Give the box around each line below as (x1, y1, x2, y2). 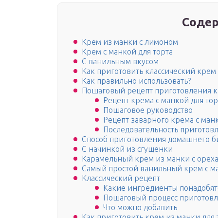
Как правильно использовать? (82, 76, 191, 86)
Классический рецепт (82, 174, 160, 183)
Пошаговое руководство (103, 106, 193, 115)
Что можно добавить (103, 203, 177, 212)
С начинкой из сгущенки (82, 145, 173, 154)
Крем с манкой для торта (82, 47, 173, 56)
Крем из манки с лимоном (82, 37, 178, 47)
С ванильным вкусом (82, 57, 159, 66)
